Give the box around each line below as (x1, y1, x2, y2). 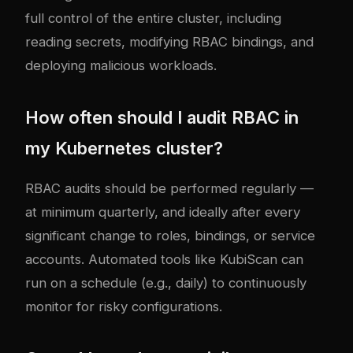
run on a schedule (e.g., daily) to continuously (25, 275, 307, 292)
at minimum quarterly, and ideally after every (25, 204, 300, 221)
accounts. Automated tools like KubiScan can (25, 251, 303, 268)
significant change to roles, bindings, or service (25, 228, 315, 244)
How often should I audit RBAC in (25, 107, 299, 128)
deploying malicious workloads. (25, 58, 217, 74)
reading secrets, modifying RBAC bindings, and (25, 34, 314, 50)
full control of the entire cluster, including (25, 10, 281, 27)
